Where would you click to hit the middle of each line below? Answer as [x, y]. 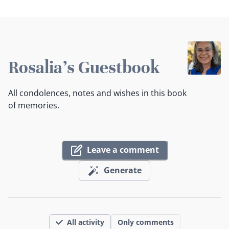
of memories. [34, 105]
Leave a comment [123, 150]
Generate [123, 170]
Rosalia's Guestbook [84, 67]
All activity [85, 222]
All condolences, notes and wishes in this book [97, 93]
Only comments [145, 222]
